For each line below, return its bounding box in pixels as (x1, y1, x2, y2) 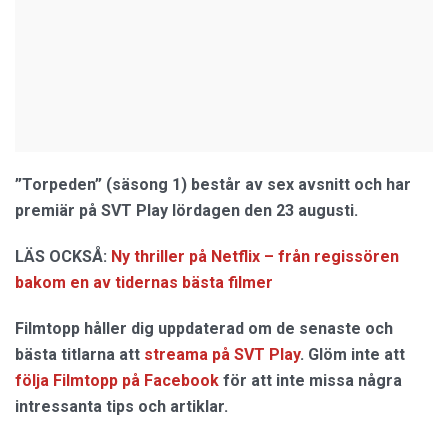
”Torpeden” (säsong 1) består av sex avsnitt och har (15, 174, 411, 194)
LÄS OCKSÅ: (15, 246, 107, 266)
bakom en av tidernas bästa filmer (15, 272, 273, 292)
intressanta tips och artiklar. (15, 396, 228, 416)
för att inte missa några (219, 370, 402, 390)
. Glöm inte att (300, 344, 405, 364)
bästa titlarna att (15, 344, 144, 364)
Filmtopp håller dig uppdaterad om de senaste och (15, 318, 393, 338)
